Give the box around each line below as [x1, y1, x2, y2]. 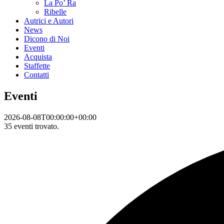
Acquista [24, 52, 52, 61]
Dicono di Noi [24, 34, 69, 43]
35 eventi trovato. [4, 121, 59, 130]
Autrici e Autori [24, 16, 73, 25]
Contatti [24, 70, 49, 79]
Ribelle [44, 7, 66, 16]
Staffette [24, 61, 50, 70]
